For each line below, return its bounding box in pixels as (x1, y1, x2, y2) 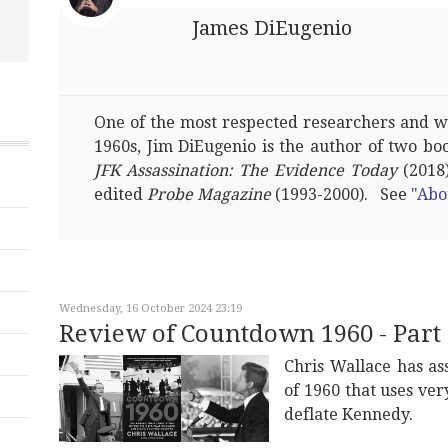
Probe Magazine (147, 185, 275, 204)
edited (94, 185, 147, 204)
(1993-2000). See (275, 185, 411, 204)
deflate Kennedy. (284, 405, 413, 424)
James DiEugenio (192, 16, 352, 40)
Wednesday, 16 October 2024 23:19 (59, 302, 242, 315)
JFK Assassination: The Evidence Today (94, 161, 397, 180)
